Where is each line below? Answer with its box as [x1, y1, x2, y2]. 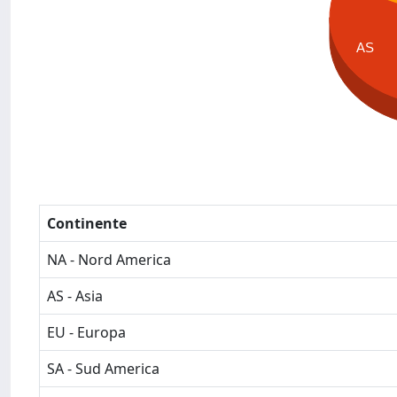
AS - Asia [47, 286, 103, 306]
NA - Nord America [47, 250, 171, 269]
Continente [47, 214, 127, 233]
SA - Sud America [47, 359, 160, 378]
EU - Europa [47, 323, 126, 342]
